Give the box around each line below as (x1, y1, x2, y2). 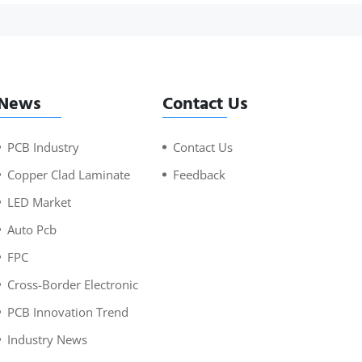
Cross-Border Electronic (7, 276, 138, 293)
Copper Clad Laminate (7, 166, 130, 183)
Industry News (7, 331, 87, 348)
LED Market (7, 194, 71, 211)
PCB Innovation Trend (7, 304, 128, 321)
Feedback (173, 166, 225, 183)
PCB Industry (7, 139, 79, 156)
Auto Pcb (7, 221, 57, 238)
